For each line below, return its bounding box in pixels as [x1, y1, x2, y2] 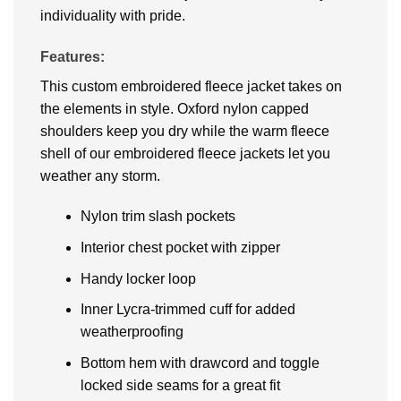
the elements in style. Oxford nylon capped [40, 100, 309, 116]
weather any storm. [40, 167, 160, 183]
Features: [40, 48, 105, 64]
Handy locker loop [80, 270, 196, 286]
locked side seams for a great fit [80, 377, 280, 393]
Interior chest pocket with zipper [80, 240, 280, 255]
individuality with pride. [40, 7, 189, 23]
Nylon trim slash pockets [80, 209, 235, 225]
